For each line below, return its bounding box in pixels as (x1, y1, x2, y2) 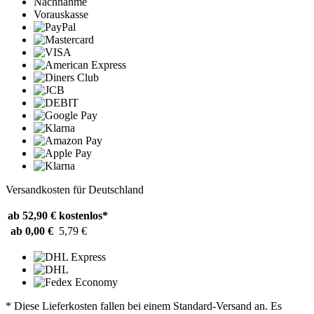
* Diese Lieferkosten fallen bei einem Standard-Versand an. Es (6, 299, 282, 312)
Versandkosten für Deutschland (6, 183, 144, 196)
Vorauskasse (34, 8, 88, 20)
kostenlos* (59, 209, 108, 221)
